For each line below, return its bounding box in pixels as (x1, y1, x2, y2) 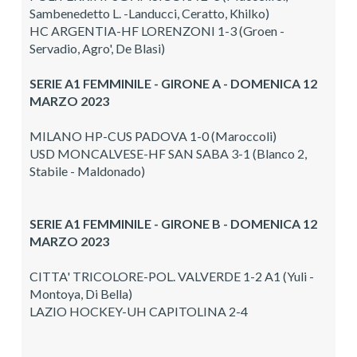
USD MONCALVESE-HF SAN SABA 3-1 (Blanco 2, (29, 145, 307, 161)
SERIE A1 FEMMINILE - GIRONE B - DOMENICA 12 (29, 215, 317, 231)
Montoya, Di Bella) (29, 285, 132, 301)
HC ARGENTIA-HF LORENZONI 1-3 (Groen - (29, 22, 284, 38)
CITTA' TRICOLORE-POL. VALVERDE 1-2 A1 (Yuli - (29, 268, 314, 284)
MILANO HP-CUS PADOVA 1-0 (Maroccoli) (29, 127, 277, 143)
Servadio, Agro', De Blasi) (29, 40, 165, 56)
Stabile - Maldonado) (29, 163, 145, 178)
